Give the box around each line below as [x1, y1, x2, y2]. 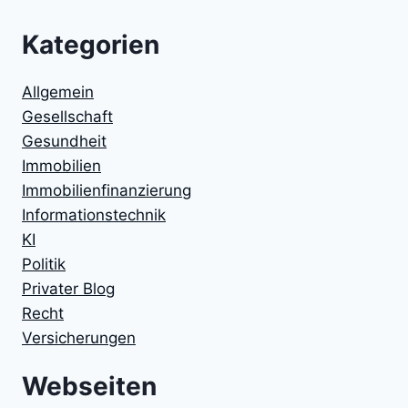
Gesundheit [22, 132, 107, 150]
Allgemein [22, 83, 94, 101]
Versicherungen [22, 329, 136, 347]
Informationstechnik [22, 206, 166, 224]
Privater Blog [22, 280, 115, 298]
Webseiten [22, 371, 157, 402]
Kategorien [22, 29, 159, 60]
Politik [22, 255, 66, 273]
